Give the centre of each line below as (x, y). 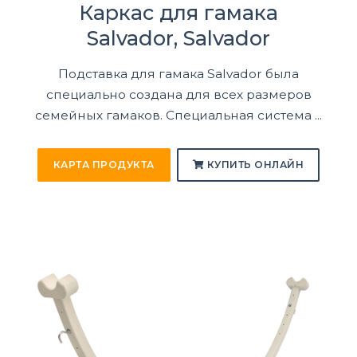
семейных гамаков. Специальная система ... (178, 115)
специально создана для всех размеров (178, 94)
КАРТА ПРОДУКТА (104, 165)
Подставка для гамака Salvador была (178, 73)
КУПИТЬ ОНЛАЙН (254, 165)
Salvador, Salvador (178, 37)
